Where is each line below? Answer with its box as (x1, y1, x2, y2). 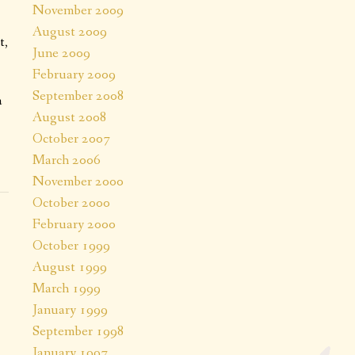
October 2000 (32, 193, 110, 212)
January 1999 (32, 300, 108, 319)
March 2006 (32, 150, 101, 170)
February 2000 (32, 214, 116, 234)
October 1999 (32, 235, 110, 255)
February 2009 (32, 64, 116, 84)
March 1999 (32, 278, 101, 298)
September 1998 (32, 321, 124, 341)
